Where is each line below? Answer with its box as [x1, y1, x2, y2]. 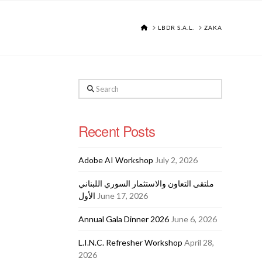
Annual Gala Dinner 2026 [78, 213, 169, 224]
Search [77, 80, 103, 91]
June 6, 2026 [170, 213, 217, 224]
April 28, [184, 237, 214, 248]
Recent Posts [78, 120, 155, 141]
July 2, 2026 [154, 154, 198, 165]
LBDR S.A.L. [157, 24, 194, 31]
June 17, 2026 [96, 190, 148, 201]
